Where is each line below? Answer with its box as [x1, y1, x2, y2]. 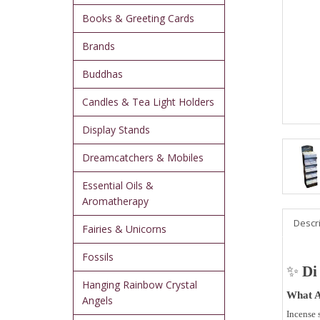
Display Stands [82, 123, 150, 137]
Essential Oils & [82, 179, 154, 193]
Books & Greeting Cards [82, 11, 194, 26]
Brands [82, 39, 115, 54]
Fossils [82, 250, 114, 264]
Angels [82, 294, 113, 308]
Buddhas [82, 67, 123, 81]
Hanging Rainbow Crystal [82, 278, 197, 292]
